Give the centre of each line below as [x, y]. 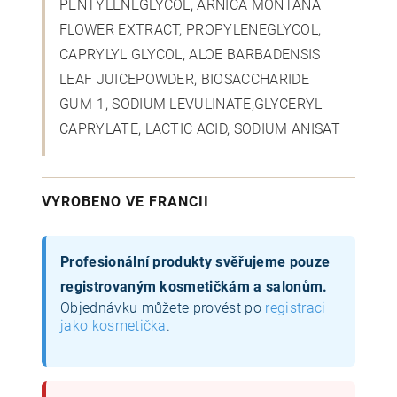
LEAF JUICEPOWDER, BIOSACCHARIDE [184, 79]
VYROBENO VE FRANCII [125, 201]
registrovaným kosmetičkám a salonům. [194, 286]
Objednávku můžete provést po [163, 307]
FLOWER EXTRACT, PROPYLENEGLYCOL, [191, 29]
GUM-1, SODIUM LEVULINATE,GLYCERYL [191, 104]
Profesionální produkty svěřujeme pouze [195, 261]
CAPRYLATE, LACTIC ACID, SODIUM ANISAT [200, 128]
